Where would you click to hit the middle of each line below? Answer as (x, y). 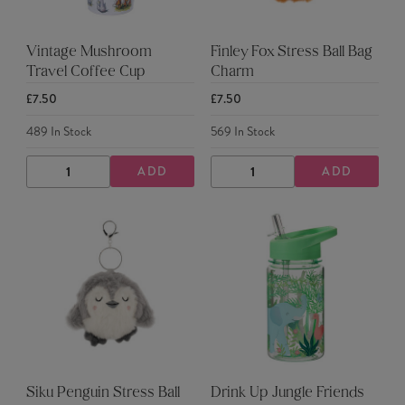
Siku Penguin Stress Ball (103, 394)
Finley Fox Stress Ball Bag (291, 53)
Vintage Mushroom (89, 53)
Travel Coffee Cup (85, 73)
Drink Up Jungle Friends (287, 394)
